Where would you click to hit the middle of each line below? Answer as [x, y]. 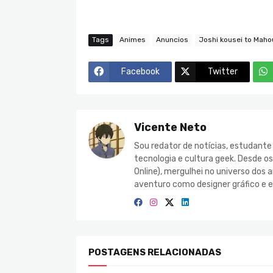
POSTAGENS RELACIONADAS [155, 252]
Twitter [223, 72]
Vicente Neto [170, 127]
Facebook [140, 72]
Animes [133, 40]
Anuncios [172, 40]
